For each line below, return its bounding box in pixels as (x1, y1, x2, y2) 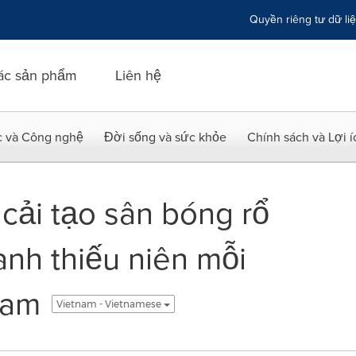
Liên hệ (115, 65, 161, 86)
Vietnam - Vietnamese (56, 297, 164, 310)
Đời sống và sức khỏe (104, 128, 226, 146)
